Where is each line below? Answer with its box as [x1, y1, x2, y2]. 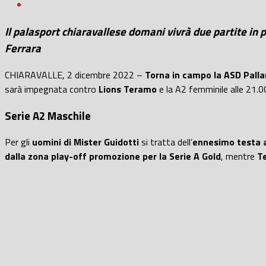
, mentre [221, 149, 257, 164]
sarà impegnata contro [5, 81, 99, 96]
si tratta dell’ [139, 135, 192, 150]
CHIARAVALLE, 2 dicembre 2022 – [5, 67, 142, 82]
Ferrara [5, 40, 43, 57]
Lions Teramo [99, 81, 157, 96]
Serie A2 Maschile [5, 107, 91, 124]
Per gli [5, 135, 32, 150]
